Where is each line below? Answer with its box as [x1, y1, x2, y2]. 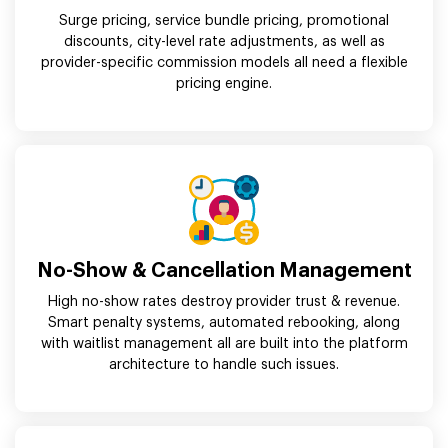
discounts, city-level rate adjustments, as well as [63, 35, 385, 50]
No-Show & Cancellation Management [36, 261, 412, 282]
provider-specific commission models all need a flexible [40, 56, 408, 71]
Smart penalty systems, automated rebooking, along [48, 316, 400, 331]
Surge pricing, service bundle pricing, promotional [59, 14, 389, 29]
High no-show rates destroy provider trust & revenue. [48, 295, 400, 310]
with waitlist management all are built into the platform [40, 337, 408, 352]
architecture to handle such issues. [109, 358, 339, 373]
